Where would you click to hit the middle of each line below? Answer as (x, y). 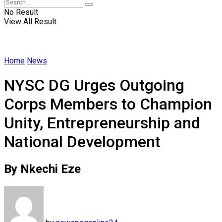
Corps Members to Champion (108, 104)
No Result (21, 12)
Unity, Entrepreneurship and (102, 123)
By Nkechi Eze (42, 169)
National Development (82, 142)
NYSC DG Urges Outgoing (94, 85)
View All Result (30, 22)
